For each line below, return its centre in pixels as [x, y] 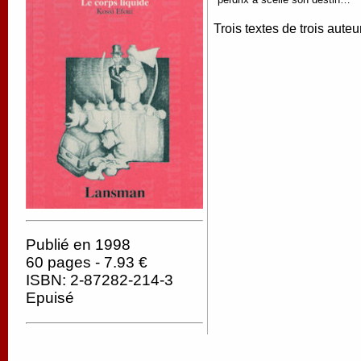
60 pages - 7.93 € [87, 263]
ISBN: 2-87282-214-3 [100, 280]
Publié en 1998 [78, 245]
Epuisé [50, 298]
